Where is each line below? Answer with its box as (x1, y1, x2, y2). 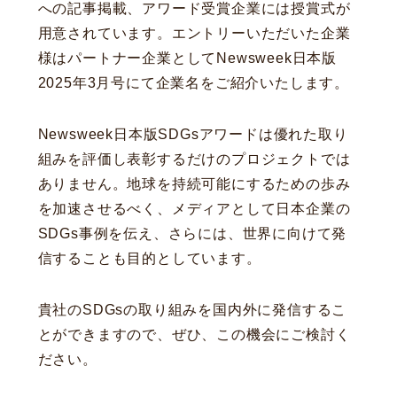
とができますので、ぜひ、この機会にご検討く (37, 327, 351, 343)
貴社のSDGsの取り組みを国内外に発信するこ (37, 302, 347, 318)
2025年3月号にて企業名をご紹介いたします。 (37, 75, 349, 91)
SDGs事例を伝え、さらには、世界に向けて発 (37, 226, 347, 242)
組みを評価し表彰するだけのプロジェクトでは (37, 152, 351, 167)
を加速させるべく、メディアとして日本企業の (37, 201, 351, 217)
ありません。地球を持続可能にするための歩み (37, 176, 351, 192)
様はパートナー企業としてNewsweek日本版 (37, 51, 337, 66)
